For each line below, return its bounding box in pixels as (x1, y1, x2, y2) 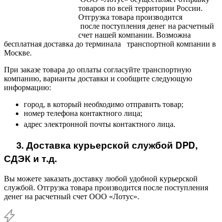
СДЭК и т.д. (4, 152, 57, 166)
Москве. (4, 48, 32, 57)
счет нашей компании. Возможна (78, 30, 191, 39)
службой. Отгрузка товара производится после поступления (4, 183, 208, 192)
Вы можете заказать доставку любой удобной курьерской (4, 174, 198, 183)
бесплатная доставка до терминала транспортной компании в (4, 39, 216, 48)
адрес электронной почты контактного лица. (24, 119, 175, 128)
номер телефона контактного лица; (24, 109, 142, 117)
